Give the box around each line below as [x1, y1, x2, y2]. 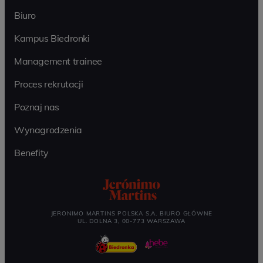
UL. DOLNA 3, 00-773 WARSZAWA [77, 217, 186, 225]
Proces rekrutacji [14, 78, 83, 90]
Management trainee [14, 55, 102, 68]
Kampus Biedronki [14, 32, 90, 45]
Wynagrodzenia [14, 124, 82, 136]
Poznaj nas [14, 101, 59, 113]
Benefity [14, 147, 49, 159]
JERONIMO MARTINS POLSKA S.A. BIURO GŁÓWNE [50, 210, 213, 218]
